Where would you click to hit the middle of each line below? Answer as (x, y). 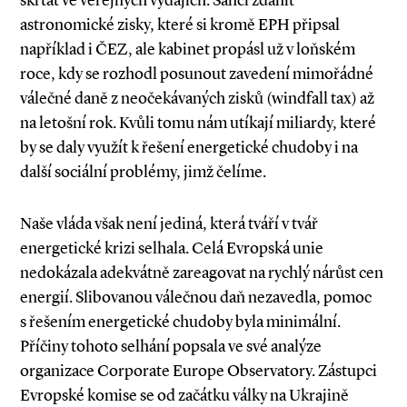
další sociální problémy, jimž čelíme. (143, 172)
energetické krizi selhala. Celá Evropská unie (172, 248)
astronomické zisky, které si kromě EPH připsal (180, 25)
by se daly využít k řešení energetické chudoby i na (189, 147)
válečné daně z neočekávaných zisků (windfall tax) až (197, 98)
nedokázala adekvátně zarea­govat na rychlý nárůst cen (202, 273)
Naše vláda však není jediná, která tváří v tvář (169, 223)
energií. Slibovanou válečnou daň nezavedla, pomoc (196, 297)
